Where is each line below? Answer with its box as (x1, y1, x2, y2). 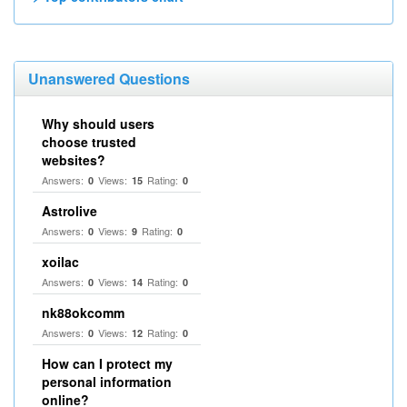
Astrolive (42, 202, 97, 220)
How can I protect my (42, 354, 173, 372)
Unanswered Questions (28, 68, 190, 89)
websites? (42, 151, 105, 169)
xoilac (42, 253, 79, 271)
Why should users (42, 114, 154, 133)
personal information (42, 372, 172, 391)
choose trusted (42, 133, 136, 151)
